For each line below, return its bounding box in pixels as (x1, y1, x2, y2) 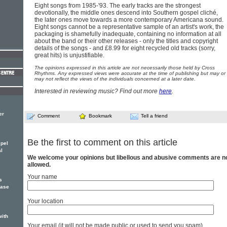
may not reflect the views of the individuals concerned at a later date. (34, 76, 196, 82)
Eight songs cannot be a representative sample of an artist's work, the (34, 23, 224, 30)
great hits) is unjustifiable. (34, 52, 104, 59)
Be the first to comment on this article (27, 137, 177, 148)
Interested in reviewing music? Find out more (34, 88, 159, 95)
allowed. (27, 161, 51, 169)
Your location (27, 198, 63, 205)
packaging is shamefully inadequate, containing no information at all (34, 30, 221, 37)
